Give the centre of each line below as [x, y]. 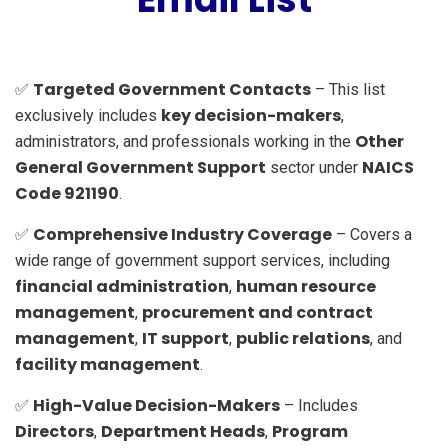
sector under [314, 167]
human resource [306, 286]
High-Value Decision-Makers [156, 405]
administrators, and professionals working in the [185, 141]
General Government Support [140, 167]
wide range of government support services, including [202, 260]
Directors [54, 431]
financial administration [122, 286]
